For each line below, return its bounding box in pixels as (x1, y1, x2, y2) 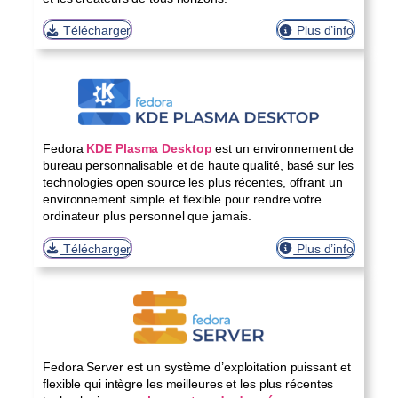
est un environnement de (211, 139, 354, 157)
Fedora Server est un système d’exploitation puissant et (43, 358, 351, 375)
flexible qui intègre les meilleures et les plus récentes (43, 375, 334, 392)
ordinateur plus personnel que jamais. (43, 207, 252, 225)
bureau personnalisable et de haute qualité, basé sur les (43, 156, 354, 174)
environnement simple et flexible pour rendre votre (43, 190, 322, 208)
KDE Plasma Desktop (86, 139, 212, 157)
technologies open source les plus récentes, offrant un (43, 173, 343, 191)
